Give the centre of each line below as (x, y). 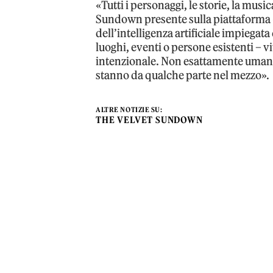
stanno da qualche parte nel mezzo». (183, 75)
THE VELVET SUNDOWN (149, 119)
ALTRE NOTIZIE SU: (129, 109)
